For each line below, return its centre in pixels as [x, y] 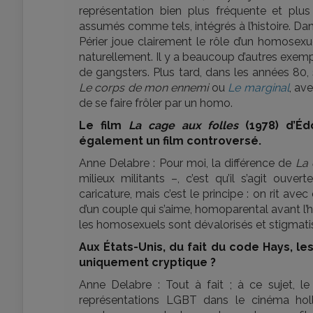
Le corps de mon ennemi [144, 88]
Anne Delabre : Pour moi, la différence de [187, 163]
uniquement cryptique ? [147, 262]
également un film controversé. [170, 141]
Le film [104, 125]
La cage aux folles [184, 125]
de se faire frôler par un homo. [156, 103]
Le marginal [259, 88]
